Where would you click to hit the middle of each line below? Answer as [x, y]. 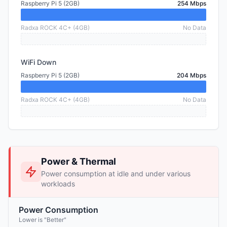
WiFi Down [39, 62]
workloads [58, 184]
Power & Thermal [79, 161]
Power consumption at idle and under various [116, 174]
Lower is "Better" [43, 220]
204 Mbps [192, 75]
